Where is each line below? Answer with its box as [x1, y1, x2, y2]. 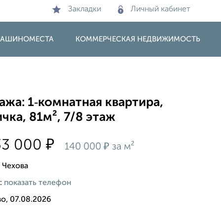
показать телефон [4, 179, 72, 187]
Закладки [68, 5, 101, 13]
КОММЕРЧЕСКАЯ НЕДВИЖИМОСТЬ [75, 36, 200, 43]
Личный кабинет [131, 5, 190, 13]
